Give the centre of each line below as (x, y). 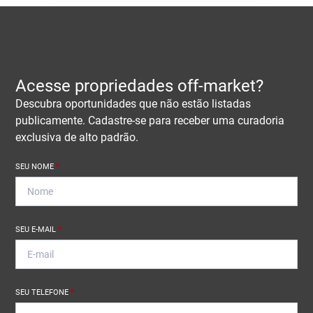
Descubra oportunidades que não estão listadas (133, 104)
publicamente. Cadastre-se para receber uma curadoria (150, 121)
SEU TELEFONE (43, 293)
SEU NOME (36, 167)
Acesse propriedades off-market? (140, 86)
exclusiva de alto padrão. (77, 138)
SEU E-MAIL (37, 230)
